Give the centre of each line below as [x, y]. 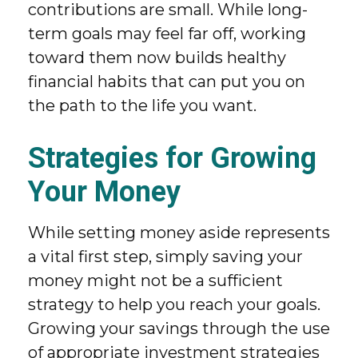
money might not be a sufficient [155, 280]
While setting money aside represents [179, 233]
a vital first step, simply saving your [165, 257]
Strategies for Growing [172, 158]
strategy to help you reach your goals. [174, 304]
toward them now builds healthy [157, 58]
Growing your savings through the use [179, 328]
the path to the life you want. [142, 105]
